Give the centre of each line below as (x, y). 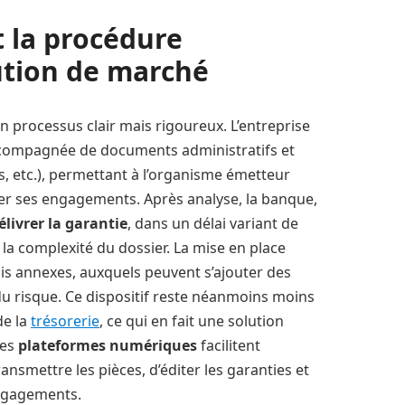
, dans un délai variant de (213, 223)
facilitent (231, 345)
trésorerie (65, 320)
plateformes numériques (109, 345)
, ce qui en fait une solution (192, 320)
